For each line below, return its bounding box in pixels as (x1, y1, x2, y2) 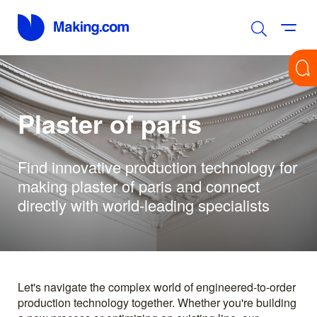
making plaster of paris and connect (18, 174, 260, 197)
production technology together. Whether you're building (18, 294, 296, 311)
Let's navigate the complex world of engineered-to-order (18, 278, 296, 295)
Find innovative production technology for (18, 155, 297, 178)
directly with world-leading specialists (18, 193, 270, 216)
